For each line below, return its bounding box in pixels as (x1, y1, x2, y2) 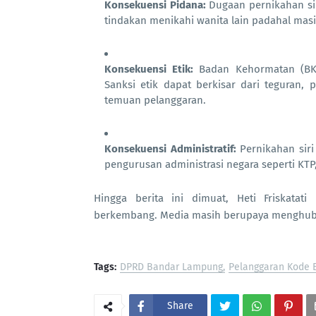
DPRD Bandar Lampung (120, 261, 223, 273)
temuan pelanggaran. (104, 94, 206, 107)
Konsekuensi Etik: (104, 63, 194, 75)
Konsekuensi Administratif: (104, 142, 236, 155)
